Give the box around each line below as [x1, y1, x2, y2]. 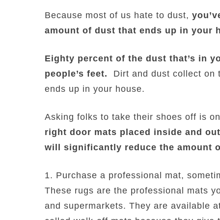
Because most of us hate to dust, [45, 10, 189, 20]
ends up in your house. [45, 83, 145, 94]
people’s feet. [45, 68, 108, 79]
